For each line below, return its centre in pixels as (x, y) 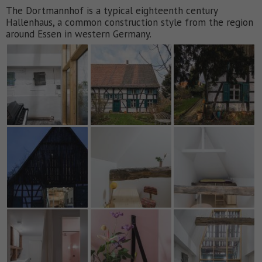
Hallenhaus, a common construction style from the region (130, 23)
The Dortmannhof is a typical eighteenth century (112, 11)
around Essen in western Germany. (79, 34)
